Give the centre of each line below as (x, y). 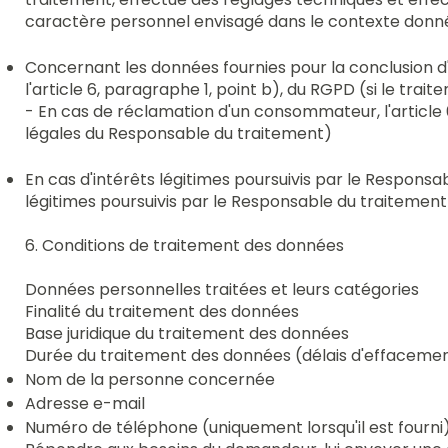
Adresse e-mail (85, 403)
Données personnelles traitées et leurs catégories (222, 289)
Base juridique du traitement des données (187, 333)
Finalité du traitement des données (162, 311)
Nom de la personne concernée (150, 379)
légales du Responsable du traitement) (179, 133)
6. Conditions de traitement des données (185, 245)
